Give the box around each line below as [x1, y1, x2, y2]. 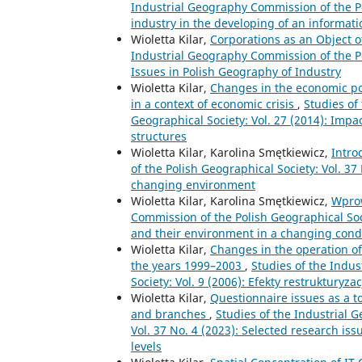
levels [131, 338, 162, 354]
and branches [131, 305, 209, 322]
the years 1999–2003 [131, 257, 245, 273]
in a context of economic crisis [131, 95, 297, 112]
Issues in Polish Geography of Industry [131, 63, 341, 79]
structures [131, 128, 187, 144]
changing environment [131, 176, 255, 192]
